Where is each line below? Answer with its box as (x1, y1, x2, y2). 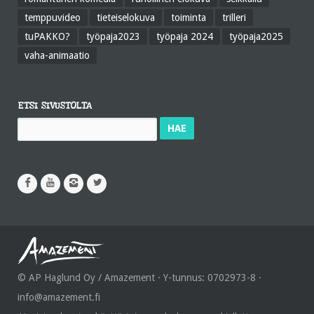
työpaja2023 (86, 31, 140, 42)
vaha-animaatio (25, 50, 90, 61)
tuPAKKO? (25, 31, 70, 42)
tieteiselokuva (97, 12, 155, 23)
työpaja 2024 (156, 31, 213, 42)
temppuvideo (25, 12, 81, 23)
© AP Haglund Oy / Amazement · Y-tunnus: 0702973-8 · (18, 272, 261, 283)
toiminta (171, 12, 206, 23)
